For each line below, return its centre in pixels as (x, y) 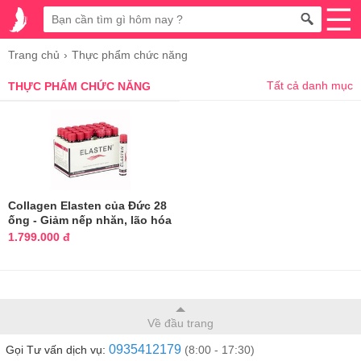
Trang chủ (34, 55)
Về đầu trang (180, 323)
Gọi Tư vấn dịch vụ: (57, 350)
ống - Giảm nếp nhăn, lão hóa (90, 220)
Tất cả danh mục (310, 85)
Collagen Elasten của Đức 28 (87, 205)
